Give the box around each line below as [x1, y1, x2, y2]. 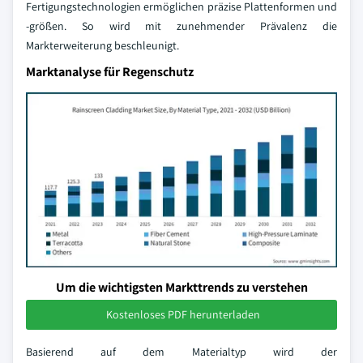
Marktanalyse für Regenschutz [26, 63, 194, 80]
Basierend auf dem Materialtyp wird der [26, 344, 337, 359]
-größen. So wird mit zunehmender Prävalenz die [26, 19, 337, 33]
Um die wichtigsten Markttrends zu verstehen [55, 279, 308, 296]
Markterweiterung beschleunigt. [26, 38, 179, 53]
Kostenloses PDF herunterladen [106, 307, 260, 322]
